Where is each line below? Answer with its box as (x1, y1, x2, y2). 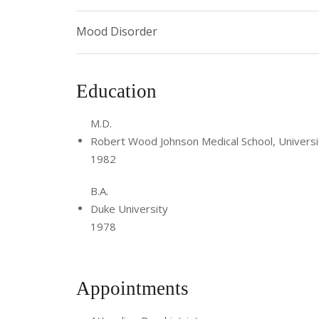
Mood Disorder (76, 23, 157, 39)
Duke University (90, 201, 168, 216)
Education (76, 80, 162, 102)
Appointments (76, 278, 194, 300)
